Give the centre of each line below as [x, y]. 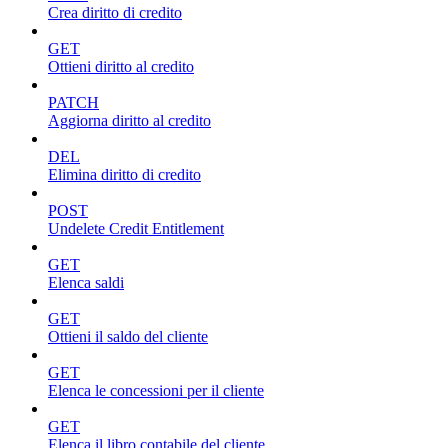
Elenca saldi [86, 282]
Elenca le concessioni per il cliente [156, 390]
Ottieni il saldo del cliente [128, 336]
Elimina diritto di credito [124, 174]
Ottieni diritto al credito [121, 66]
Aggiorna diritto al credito [129, 120]
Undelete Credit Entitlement [136, 228]
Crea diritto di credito [115, 12]
